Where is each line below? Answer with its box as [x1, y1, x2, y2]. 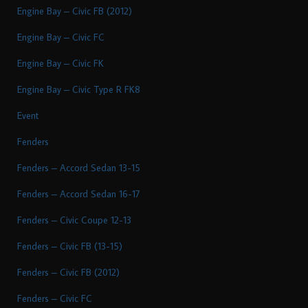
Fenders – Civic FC [17, 291, 92, 305]
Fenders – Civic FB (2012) [17, 265, 120, 278]
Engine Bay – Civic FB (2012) [17, 4, 132, 17]
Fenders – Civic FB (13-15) [17, 239, 122, 252]
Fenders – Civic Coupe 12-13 [17, 213, 131, 226]
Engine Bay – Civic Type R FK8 [17, 82, 140, 96]
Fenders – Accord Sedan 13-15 [17, 161, 140, 174]
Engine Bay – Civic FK [17, 56, 104, 69]
